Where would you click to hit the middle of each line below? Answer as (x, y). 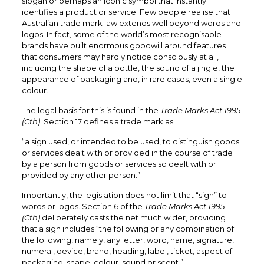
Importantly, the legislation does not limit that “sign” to (124, 195)
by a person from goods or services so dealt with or (119, 164)
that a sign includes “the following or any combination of (128, 228)
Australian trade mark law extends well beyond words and (131, 23)
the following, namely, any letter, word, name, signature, (128, 240)
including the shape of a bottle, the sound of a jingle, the (128, 67)
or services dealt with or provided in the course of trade (127, 152)
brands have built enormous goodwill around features (123, 45)
